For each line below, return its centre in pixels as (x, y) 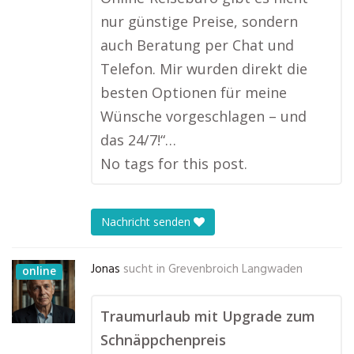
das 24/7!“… (138, 140)
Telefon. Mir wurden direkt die (204, 69)
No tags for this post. (174, 164)
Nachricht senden (147, 222)
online (40, 271)
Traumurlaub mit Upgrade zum (208, 316)
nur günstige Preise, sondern (199, 21)
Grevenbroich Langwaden (235, 269)
